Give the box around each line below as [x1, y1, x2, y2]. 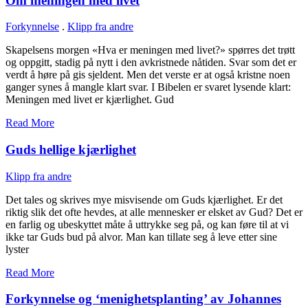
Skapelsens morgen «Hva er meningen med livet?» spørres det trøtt [5, 44, 295, 56]
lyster [5, 243, 29, 255]
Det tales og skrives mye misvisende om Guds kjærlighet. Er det [5, 193, 283, 206]
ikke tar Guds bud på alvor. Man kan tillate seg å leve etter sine [5, 230, 277, 243]
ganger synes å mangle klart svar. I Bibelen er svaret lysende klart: [5, 81, 291, 93]
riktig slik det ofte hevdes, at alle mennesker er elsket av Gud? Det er [5, 206, 302, 218]
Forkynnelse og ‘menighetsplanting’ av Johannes [5, 291, 281, 307]
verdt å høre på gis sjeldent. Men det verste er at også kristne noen [5, 69, 290, 81]
